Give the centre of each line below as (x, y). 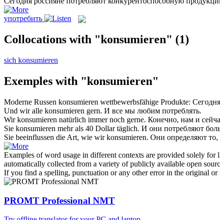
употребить (23, 18)
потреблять (181, 110)
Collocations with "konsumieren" (88, 40)
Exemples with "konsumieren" (81, 81)
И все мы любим (133, 110)
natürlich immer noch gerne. (101, 119)
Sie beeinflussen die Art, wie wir (55, 137)
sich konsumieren (31, 60)
